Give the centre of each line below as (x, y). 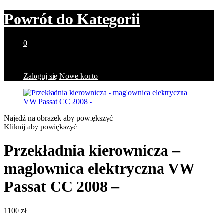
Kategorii (107, 19)
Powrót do (38, 19)
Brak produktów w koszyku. (67, 59)
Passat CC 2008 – (62, 187)
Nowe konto (79, 76)
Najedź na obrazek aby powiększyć (58, 118)
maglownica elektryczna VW (99, 169)
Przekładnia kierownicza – (92, 151)
